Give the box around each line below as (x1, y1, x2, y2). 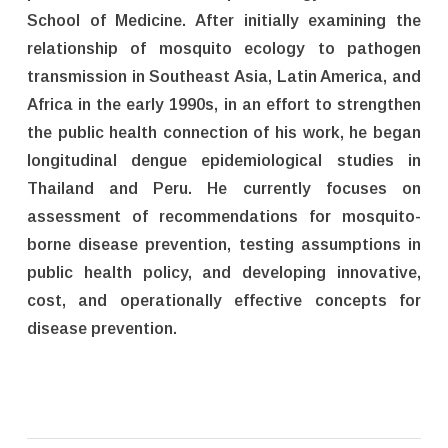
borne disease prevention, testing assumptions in (26, 236, 422, 254)
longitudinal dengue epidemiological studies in (26, 152, 422, 170)
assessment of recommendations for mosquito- (26, 208, 422, 226)
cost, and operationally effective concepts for (26, 292, 422, 310)
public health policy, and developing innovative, (26, 264, 422, 282)
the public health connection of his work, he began (26, 124, 422, 142)
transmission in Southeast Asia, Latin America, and (26, 68, 422, 86)
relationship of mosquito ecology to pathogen (26, 40, 422, 58)
